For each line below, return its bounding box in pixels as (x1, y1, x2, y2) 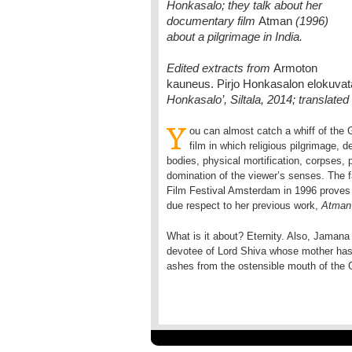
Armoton (273, 61, 317, 75)
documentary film (167, 14, 258, 27)
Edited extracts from (167, 61, 273, 75)
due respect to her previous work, (167, 200, 321, 211)
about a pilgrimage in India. (167, 30, 302, 43)
